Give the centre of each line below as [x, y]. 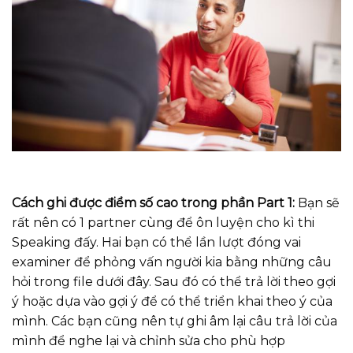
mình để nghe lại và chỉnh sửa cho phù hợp [149, 340]
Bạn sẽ [319, 203]
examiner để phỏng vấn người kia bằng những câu [172, 262]
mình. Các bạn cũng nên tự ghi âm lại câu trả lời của [175, 321]
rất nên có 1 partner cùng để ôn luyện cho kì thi [163, 222]
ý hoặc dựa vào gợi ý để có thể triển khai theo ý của [172, 301]
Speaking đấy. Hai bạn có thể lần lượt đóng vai [156, 242]
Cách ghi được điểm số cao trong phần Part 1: [155, 203]
